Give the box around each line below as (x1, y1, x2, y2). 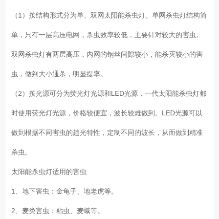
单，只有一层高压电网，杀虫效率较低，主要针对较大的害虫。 (11, 30, 203, 39)
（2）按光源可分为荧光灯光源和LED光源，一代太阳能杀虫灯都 (11, 89, 207, 97)
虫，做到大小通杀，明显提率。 (11, 69, 111, 78)
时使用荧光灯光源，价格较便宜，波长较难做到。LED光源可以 (11, 109, 203, 117)
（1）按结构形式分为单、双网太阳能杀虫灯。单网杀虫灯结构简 (11, 11, 207, 19)
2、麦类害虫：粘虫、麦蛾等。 (11, 206, 109, 215)
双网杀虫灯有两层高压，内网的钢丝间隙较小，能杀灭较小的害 (11, 50, 203, 58)
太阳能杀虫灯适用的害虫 (11, 167, 91, 175)
